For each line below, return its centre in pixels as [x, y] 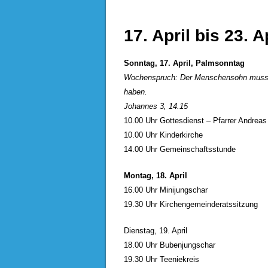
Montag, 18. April [156, 176]
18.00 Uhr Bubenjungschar [170, 245]
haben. [135, 92]
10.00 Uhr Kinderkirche [163, 135]
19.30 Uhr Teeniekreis [162, 259]
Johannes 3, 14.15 [156, 106]
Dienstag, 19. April [156, 231]
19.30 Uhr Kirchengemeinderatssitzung [191, 204]
